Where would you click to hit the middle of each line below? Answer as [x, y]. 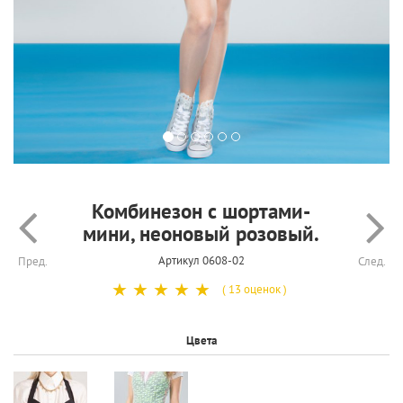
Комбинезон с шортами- [201, 210]
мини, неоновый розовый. [201, 233]
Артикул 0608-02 [201, 260]
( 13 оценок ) [255, 289]
